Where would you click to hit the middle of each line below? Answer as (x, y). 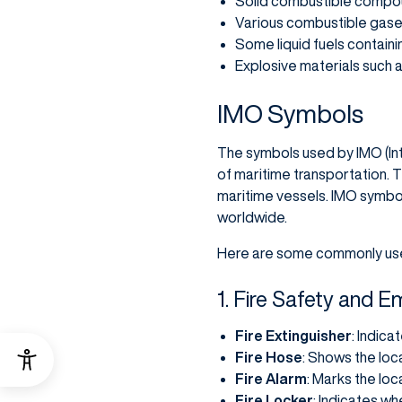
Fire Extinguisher (293, 336)
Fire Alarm (271, 379)
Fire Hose (268, 358)
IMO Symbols (290, 114)
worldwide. (252, 218)
